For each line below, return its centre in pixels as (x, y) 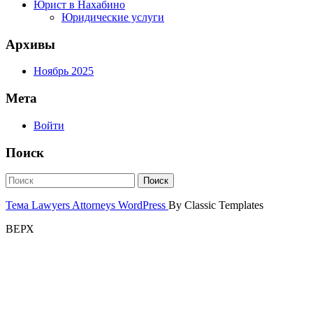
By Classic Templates (216, 205)
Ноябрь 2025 (64, 71)
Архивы (30, 44)
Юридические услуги (113, 17)
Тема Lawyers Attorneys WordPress (87, 205)
